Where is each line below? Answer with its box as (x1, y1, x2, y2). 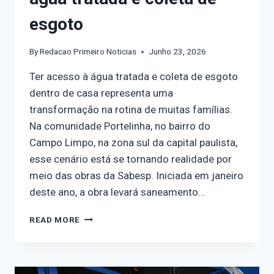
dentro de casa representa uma (29, 87, 173, 100)
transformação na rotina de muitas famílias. (29, 103, 232, 116)
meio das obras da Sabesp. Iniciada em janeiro (29, 169, 243, 182)
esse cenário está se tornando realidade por (29, 153, 232, 166)
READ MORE (29, 215, 81, 225)
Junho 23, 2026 (149, 46, 207, 57)
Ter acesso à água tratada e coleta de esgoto (29, 70, 238, 83)
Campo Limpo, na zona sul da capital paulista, (29, 136, 237, 149)
